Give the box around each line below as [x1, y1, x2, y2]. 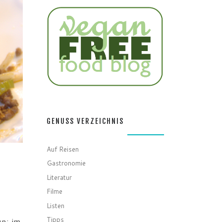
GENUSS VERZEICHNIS [47, 116, 124, 126]
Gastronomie [47, 158, 86, 168]
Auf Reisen [47, 144, 79, 154]
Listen [47, 200, 65, 210]
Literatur [47, 172, 72, 182]
